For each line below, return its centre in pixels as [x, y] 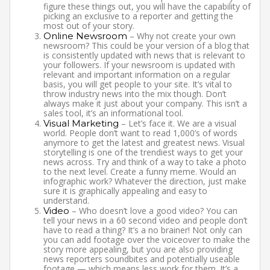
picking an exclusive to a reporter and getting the [138, 16]
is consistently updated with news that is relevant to [144, 55]
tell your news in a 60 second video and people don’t [146, 220]
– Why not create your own [181, 36]
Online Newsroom [85, 36]
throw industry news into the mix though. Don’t [135, 93]
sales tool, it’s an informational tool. [113, 113]
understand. [66, 200]
